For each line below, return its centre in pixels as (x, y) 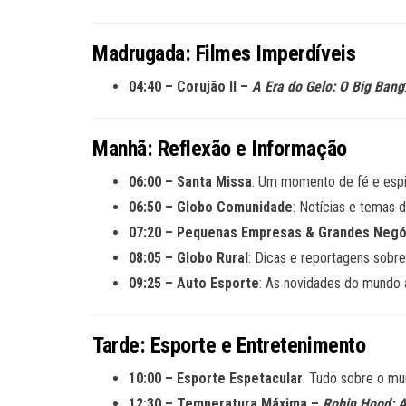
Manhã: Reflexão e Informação (220, 149)
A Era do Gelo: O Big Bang (328, 87)
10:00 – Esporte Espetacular (216, 378)
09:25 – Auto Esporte (194, 283)
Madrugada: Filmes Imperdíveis (224, 53)
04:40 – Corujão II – (190, 87)
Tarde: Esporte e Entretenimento (229, 345)
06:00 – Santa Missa (190, 182)
